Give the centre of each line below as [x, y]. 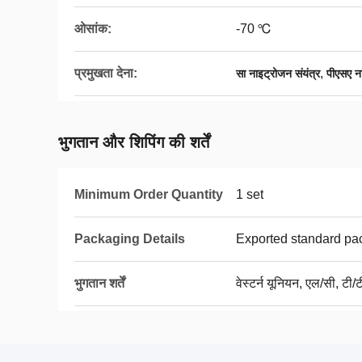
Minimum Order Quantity [149, 194]
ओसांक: [93, 29]
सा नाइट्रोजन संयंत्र [278, 74]
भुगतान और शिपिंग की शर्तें [134, 142]
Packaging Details [130, 239]
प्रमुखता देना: [106, 73]
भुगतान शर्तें [99, 283]
